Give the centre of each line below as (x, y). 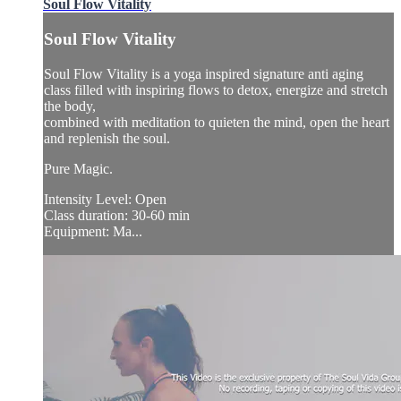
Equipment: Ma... (93, 232)
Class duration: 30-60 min (117, 216)
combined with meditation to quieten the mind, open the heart (217, 123)
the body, (70, 107)
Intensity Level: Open (105, 200)
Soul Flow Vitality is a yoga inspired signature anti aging (204, 74)
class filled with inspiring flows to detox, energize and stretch (216, 90)
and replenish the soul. (107, 139)
